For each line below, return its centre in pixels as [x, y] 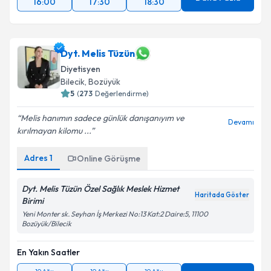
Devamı [241, 122]
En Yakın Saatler [48, 252]
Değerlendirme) [122, 93]
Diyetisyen [80, 69]
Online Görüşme [109, 158]
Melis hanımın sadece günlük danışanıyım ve [103, 118]
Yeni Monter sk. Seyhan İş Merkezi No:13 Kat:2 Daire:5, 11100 [115, 214]
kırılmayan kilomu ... [54, 131]
